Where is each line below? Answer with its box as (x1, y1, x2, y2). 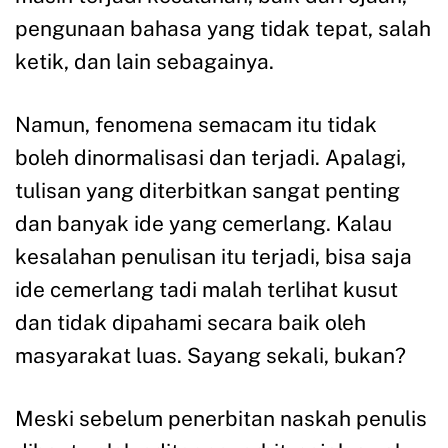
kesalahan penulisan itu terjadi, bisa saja (15, 244, 412, 269)
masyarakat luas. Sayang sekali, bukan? (15, 343, 406, 368)
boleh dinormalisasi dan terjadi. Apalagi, (15, 145, 406, 170)
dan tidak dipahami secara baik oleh (15, 310, 366, 335)
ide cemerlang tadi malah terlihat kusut (15, 277, 398, 302)
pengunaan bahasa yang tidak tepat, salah (15, 16, 431, 41)
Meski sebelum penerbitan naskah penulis (15, 406, 427, 431)
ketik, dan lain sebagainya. (15, 49, 274, 74)
